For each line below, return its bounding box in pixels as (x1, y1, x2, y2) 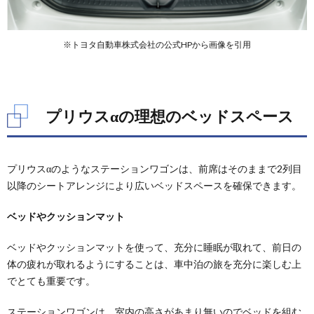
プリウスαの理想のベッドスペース (46, 107, 294, 126)
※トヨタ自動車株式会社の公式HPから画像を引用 (63, 39, 251, 50)
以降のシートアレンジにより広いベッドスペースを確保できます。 (7, 179, 301, 192)
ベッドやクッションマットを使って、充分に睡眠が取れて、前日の (7, 241, 301, 254)
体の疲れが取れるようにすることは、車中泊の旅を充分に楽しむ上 (7, 258, 301, 271)
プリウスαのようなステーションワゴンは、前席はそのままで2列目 (7, 163, 302, 175)
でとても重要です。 (7, 275, 95, 287)
